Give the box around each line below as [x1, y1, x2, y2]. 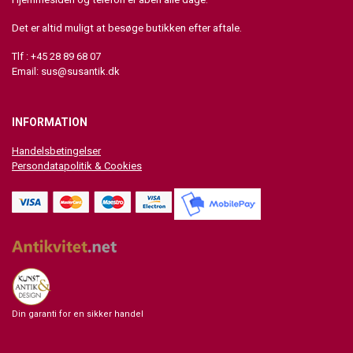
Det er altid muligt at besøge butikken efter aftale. [12, 22, 244, 35]
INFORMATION [12, 116, 87, 129]
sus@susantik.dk [41, 65, 120, 78]
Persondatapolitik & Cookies [12, 160, 142, 173]
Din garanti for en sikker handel [12, 309, 143, 320]
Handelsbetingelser [12, 145, 101, 158]
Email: [12, 65, 41, 78]
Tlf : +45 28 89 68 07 [12, 50, 101, 63]
